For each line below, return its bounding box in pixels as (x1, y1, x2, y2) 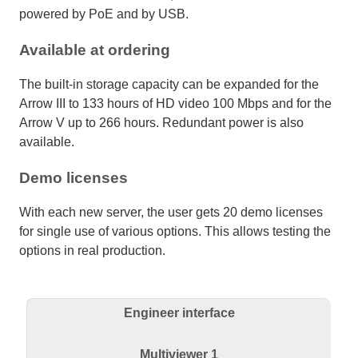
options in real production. (19, 244, 165, 258)
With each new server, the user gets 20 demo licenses (19, 205, 323, 220)
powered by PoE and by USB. (19, 6, 189, 21)
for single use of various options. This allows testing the (19, 225, 331, 239)
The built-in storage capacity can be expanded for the (19, 77, 319, 91)
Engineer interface (123, 306, 235, 320)
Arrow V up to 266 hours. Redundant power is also (19, 115, 304, 129)
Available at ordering (19, 41, 170, 58)
